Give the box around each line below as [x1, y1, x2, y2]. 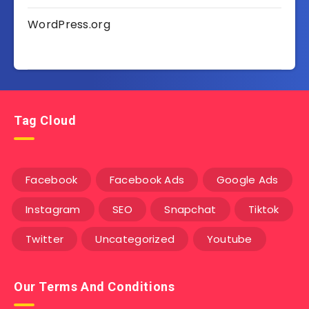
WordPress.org [28, 17, 110, 33]
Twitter [26, 232, 64, 247]
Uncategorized [95, 232, 175, 247]
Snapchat [164, 202, 217, 217]
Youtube [206, 232, 252, 247]
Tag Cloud [14, 113, 77, 128]
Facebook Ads [109, 172, 185, 188]
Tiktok [248, 202, 279, 217]
